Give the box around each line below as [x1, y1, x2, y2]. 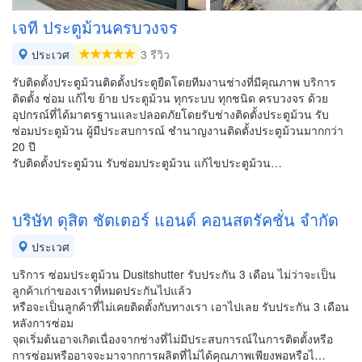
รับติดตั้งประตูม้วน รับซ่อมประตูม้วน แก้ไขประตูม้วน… [12, 154, 282, 170]
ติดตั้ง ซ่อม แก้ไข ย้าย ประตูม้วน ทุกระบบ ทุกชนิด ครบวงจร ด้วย [12, 90, 328, 106]
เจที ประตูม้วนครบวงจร [12, 15, 178, 39]
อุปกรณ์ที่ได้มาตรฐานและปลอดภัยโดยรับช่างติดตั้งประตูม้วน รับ [12, 106, 329, 122]
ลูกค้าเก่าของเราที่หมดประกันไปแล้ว [12, 282, 192, 298]
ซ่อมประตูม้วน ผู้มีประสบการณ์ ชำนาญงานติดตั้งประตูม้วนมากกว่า [12, 122, 343, 138]
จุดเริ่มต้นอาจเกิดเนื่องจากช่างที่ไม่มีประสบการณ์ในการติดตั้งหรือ [12, 330, 333, 347]
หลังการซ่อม [12, 314, 74, 330]
